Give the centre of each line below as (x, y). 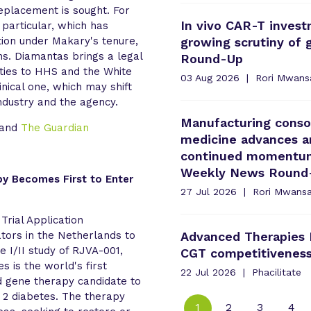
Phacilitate (275, 272)
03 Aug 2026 (210, 77)
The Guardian (55, 127)
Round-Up (211, 58)
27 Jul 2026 (208, 191)
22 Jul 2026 (208, 272)
